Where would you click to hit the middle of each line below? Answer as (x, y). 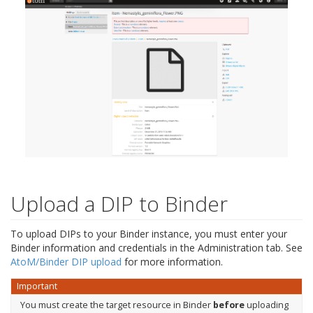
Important (37, 286)
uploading (266, 305)
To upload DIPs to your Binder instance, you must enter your (149, 234)
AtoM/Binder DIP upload (66, 262)
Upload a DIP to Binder (119, 204)
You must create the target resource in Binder (116, 305)
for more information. (172, 262)
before (228, 305)
